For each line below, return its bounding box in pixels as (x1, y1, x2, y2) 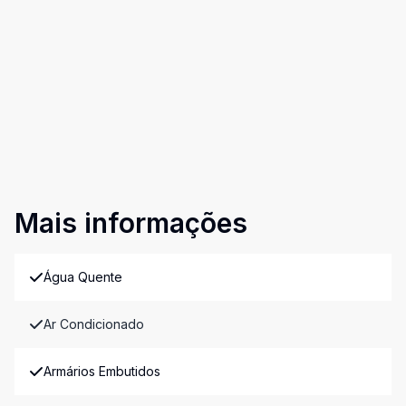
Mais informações (14, 207, 247, 239)
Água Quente (43, 269, 122, 285)
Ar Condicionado (43, 316, 144, 332)
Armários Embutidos (43, 363, 160, 379)
